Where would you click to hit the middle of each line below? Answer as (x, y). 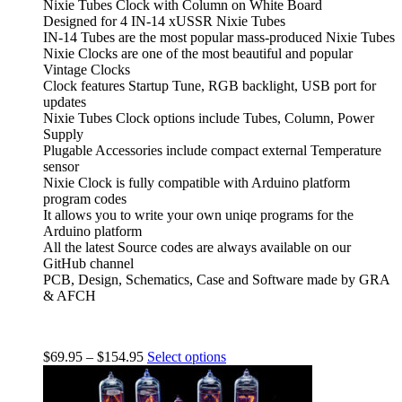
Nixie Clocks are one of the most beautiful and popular (198, 53)
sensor (61, 166)
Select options (187, 356)
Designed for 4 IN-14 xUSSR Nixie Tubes (164, 21)
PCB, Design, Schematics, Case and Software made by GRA (216, 279)
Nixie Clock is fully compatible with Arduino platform (197, 182)
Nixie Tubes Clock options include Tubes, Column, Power (209, 118)
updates (65, 101)
